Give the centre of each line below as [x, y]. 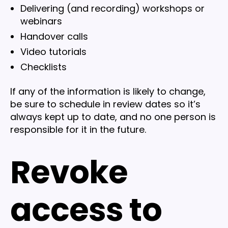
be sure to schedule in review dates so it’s [105, 104]
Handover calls [54, 37]
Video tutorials [53, 52]
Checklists [44, 67]
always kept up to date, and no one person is [113, 117]
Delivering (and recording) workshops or [112, 9]
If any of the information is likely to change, [108, 91]
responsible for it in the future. [78, 129]
